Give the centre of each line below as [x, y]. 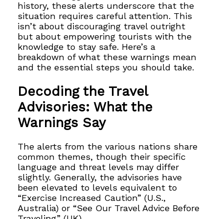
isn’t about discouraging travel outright [102, 26]
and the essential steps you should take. [106, 67]
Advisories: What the [85, 107]
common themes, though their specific [102, 157]
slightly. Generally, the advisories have [100, 177]
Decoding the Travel [83, 91]
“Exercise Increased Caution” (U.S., [92, 198]
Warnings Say [62, 122]
